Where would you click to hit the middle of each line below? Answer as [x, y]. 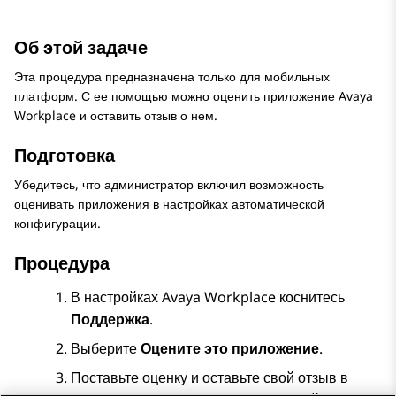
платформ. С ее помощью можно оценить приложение [176, 96]
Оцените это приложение [230, 349]
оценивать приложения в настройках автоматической [169, 204]
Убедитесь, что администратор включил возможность [169, 185]
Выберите [106, 349]
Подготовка [65, 156]
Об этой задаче [81, 48]
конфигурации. [57, 224]
